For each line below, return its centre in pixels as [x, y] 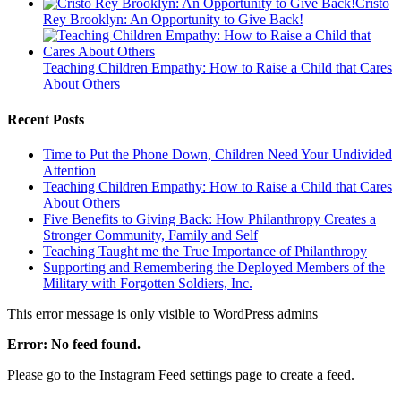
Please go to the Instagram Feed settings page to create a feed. [181, 374]
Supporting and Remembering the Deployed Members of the [214, 267]
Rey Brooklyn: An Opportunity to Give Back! [173, 20]
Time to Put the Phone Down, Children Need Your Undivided [218, 154]
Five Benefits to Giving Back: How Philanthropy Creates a [209, 218]
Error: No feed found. [74, 344]
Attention [69, 170]
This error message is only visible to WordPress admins [162, 313]
